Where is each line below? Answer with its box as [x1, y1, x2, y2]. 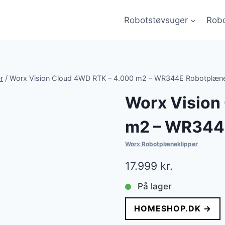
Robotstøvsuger [124, 15, 188, 25]
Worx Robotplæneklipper [125, 140, 198, 148]
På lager [137, 181, 172, 192]
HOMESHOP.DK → [134, 203, 211, 214]
